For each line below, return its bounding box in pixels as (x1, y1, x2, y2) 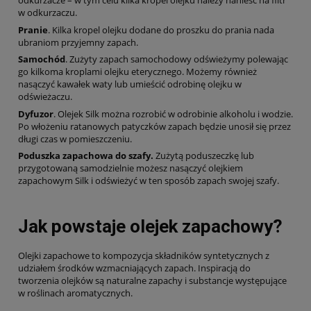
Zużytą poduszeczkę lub (153, 149, 254, 162)
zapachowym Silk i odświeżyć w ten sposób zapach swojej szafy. (18, 174, 279, 187)
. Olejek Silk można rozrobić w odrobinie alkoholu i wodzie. (53, 107, 293, 120)
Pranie (18, 23, 48, 36)
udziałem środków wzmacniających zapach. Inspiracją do (18, 261, 251, 274)
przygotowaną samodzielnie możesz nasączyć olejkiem (18, 162, 243, 175)
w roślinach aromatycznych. (18, 286, 133, 299)
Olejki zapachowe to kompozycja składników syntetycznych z (18, 249, 269, 262)
